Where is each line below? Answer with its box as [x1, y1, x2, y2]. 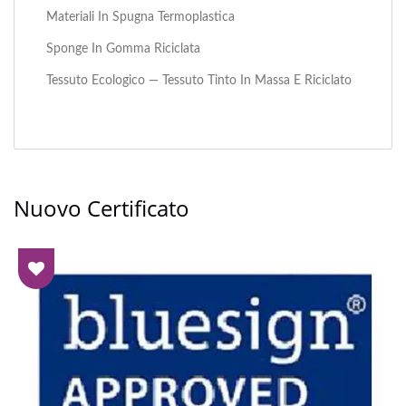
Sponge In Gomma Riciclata [46, 41, 200, 55]
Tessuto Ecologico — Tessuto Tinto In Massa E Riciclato [46, 72, 352, 87]
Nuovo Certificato [14, 192, 189, 223]
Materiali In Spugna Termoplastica [46, 9, 235, 24]
